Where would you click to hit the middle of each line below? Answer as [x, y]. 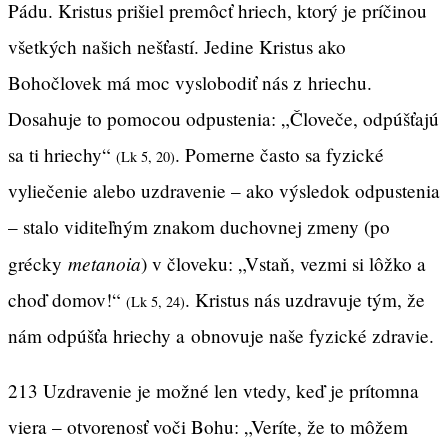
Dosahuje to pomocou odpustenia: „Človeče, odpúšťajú [223, 119]
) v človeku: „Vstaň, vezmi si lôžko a [283, 264]
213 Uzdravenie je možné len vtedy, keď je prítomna [213, 391]
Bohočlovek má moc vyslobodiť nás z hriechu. [190, 83]
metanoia [104, 263]
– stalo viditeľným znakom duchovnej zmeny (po [199, 227]
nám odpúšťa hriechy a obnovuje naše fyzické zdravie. [221, 336]
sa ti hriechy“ [62, 155]
